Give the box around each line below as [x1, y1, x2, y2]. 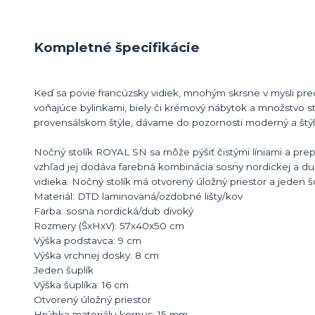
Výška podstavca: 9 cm [34, 234, 141, 246]
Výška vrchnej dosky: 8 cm [34, 249, 159, 261]
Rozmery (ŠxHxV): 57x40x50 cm [34, 219, 184, 231]
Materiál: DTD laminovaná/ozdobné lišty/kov [34, 190, 243, 202]
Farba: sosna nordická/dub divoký [34, 205, 193, 217]
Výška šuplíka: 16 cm [34, 278, 129, 290]
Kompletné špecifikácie [34, 39, 200, 56]
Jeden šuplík [34, 264, 94, 276]
